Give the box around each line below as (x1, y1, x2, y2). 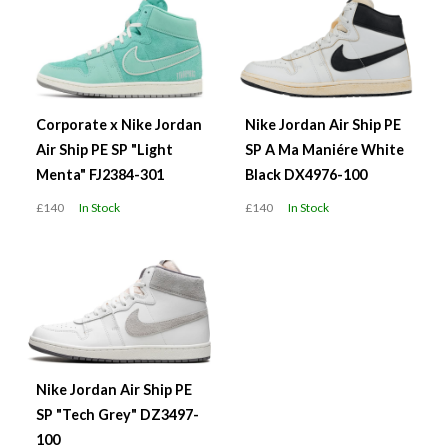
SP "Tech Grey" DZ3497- (36, 406, 199, 424)
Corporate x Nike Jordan (36, 115, 202, 133)
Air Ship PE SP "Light (36, 140, 173, 158)
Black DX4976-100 (245, 165, 367, 183)
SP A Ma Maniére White (245, 140, 404, 158)
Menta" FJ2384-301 (36, 165, 164, 183)
